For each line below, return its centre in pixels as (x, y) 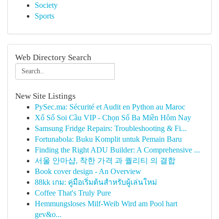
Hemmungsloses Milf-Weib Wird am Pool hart (106, 204)
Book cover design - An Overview (88, 171)
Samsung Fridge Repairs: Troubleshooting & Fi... (111, 128)
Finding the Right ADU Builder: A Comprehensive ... (117, 150)
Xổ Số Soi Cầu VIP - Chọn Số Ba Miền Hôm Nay (113, 118)
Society (46, 5)
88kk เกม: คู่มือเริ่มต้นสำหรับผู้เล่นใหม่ (96, 182)
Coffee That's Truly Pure (73, 193)
